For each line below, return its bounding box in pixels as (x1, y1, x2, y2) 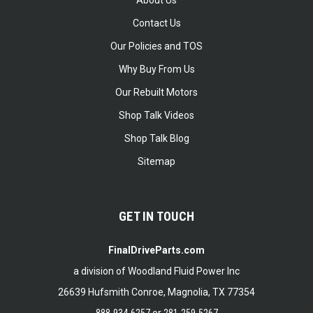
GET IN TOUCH (119, 209, 194, 224)
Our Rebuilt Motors (115, 87, 198, 98)
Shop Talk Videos (119, 110, 194, 121)
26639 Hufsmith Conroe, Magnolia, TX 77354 (58, 286, 255, 298)
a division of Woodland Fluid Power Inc (73, 265, 240, 277)
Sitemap (138, 156, 175, 167)
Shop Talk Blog (124, 133, 189, 144)
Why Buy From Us (118, 64, 195, 75)
